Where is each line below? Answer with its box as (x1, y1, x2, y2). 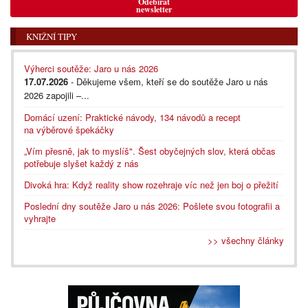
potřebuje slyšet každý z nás (24, 156, 139, 170)
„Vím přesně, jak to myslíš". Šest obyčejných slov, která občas (24, 144, 276, 157)
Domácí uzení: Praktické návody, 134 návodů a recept (24, 110, 241, 124)
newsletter (136, 3, 172, 15)
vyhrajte (24, 211, 56, 225)
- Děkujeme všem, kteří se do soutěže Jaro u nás (68, 74, 268, 88)
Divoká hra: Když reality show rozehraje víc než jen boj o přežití (24, 177, 278, 191)
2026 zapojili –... (24, 88, 89, 102)
